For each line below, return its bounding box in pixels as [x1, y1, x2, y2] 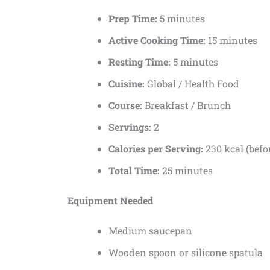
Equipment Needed [67, 193, 153, 207]
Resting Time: [108, 55, 171, 68]
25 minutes [160, 163, 213, 177]
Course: [108, 98, 142, 111]
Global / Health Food [145, 77, 239, 90]
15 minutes [206, 33, 257, 46]
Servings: [108, 120, 151, 133]
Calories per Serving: [108, 142, 203, 155]
